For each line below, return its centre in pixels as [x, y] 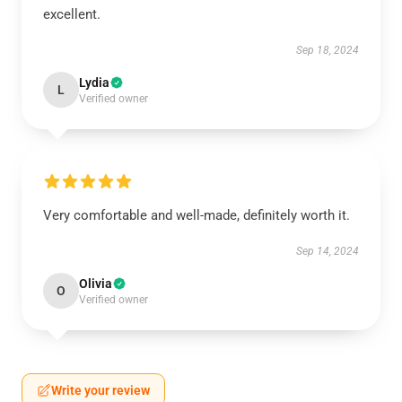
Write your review [100, 390]
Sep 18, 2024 [328, 50]
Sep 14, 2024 [328, 251]
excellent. [72, 14]
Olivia [96, 284]
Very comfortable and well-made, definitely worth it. [197, 215]
